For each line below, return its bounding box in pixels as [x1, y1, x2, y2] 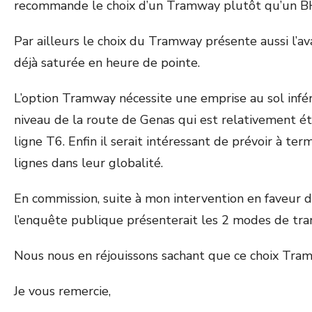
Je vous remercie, [14, 283, 111, 299]
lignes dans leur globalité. [14, 155, 163, 171]
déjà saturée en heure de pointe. [14, 54, 200, 71]
